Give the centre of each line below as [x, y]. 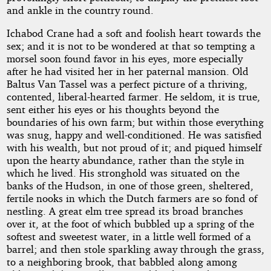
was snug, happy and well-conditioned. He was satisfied [134, 135]
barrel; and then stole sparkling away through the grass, [135, 249]
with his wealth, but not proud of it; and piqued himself [134, 148]
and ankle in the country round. [80, 10]
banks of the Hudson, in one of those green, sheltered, [130, 186]
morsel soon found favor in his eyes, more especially [124, 59]
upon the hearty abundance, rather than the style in [125, 160]
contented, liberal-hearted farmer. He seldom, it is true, [133, 97]
